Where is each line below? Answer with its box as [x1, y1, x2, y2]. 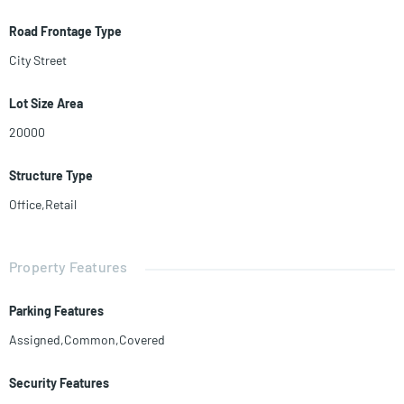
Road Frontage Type [9, 23, 122, 40]
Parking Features [9, 303, 104, 319]
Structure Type [9, 168, 93, 184]
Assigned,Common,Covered [9, 332, 165, 348]
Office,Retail [9, 197, 77, 213]
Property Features [9, 258, 128, 276]
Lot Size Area [9, 96, 83, 112]
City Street [9, 52, 67, 69]
